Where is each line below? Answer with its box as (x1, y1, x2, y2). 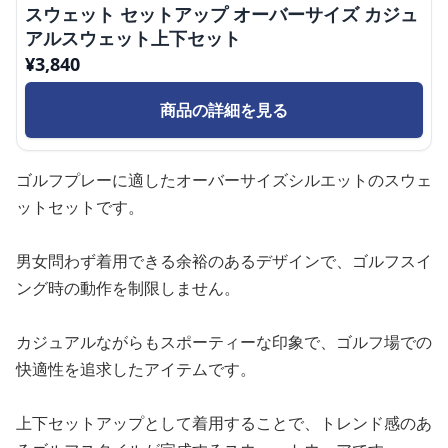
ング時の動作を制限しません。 (16, 277, 240, 299)
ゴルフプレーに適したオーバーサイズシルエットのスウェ (16, 169, 432, 191)
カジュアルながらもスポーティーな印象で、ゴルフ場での (16, 331, 432, 353)
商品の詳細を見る (160, 99, 288, 121)
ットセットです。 (16, 196, 144, 218)
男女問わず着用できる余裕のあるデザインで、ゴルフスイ (16, 250, 432, 272)
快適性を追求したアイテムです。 (16, 358, 256, 380)
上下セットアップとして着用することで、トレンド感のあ (16, 412, 432, 434)
